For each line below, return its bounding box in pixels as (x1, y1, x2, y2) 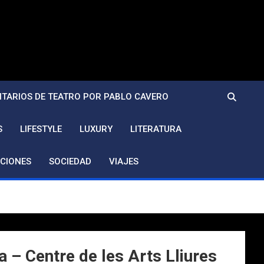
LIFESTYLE (20, 124, 62, 134)
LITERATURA (130, 124, 181, 134)
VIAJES (109, 156, 138, 167)
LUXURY (80, 124, 113, 134)
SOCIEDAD (49, 156, 91, 167)
